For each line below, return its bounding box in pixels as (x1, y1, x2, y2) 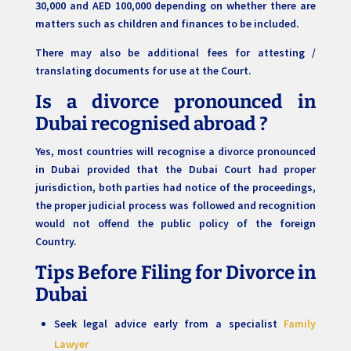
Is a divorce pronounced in (34, 91, 317, 114)
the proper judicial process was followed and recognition (34, 198, 317, 213)
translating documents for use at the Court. (34, 63, 254, 78)
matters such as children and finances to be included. (34, 16, 302, 31)
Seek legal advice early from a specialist (53, 317, 284, 331)
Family (284, 317, 317, 331)
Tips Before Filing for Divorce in (34, 262, 317, 284)
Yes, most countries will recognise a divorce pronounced (34, 144, 317, 159)
